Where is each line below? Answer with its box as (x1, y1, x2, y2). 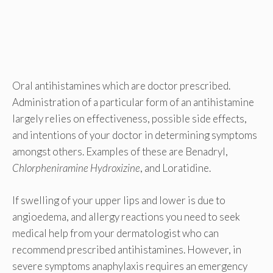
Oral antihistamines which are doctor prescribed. (12, 79, 230, 93)
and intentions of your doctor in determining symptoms (12, 129, 257, 142)
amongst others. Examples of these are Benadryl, (12, 145, 228, 158)
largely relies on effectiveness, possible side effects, (12, 112, 247, 126)
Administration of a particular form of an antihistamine (12, 96, 254, 109)
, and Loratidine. (140, 161, 211, 175)
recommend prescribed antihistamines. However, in (12, 243, 241, 256)
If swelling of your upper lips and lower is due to (12, 193, 225, 207)
